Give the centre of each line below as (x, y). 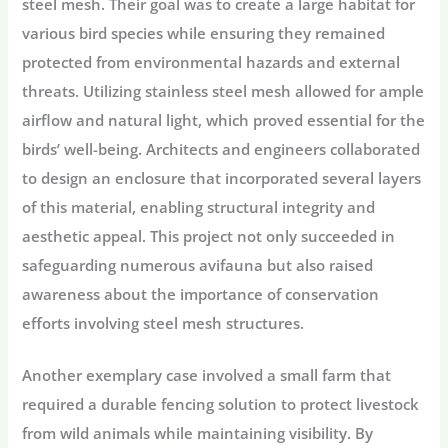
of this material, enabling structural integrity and (199, 207)
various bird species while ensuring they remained (204, 33)
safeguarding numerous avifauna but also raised (198, 265)
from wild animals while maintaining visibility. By (198, 433)
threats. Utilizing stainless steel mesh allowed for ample (223, 91)
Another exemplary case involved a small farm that (207, 375)
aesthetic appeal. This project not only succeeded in (209, 236)
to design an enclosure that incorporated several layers (222, 178)
